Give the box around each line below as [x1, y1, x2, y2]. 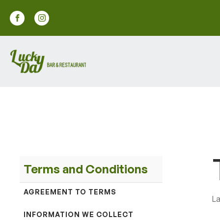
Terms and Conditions [24, 162, 148, 176]
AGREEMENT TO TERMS [24, 188, 116, 196]
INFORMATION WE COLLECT [24, 210, 134, 219]
